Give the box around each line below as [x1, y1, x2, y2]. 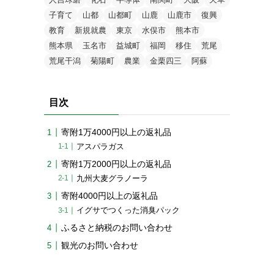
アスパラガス [76, 143, 125, 152]
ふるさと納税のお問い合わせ [61, 223, 172, 233]
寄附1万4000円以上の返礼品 [61, 127, 171, 137]
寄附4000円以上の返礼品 [61, 191, 158, 201]
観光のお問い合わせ [61, 240, 138, 251]
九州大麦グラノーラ [76, 174, 149, 183]
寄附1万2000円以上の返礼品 [61, 159, 171, 169]
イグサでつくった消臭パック [76, 206, 180, 215]
